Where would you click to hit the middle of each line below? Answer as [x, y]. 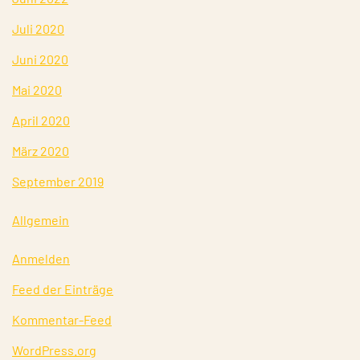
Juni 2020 [40, 59]
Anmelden [41, 258]
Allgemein [41, 220]
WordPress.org [54, 350]
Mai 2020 [37, 90]
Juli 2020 [38, 29]
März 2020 [41, 151]
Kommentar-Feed [62, 319]
